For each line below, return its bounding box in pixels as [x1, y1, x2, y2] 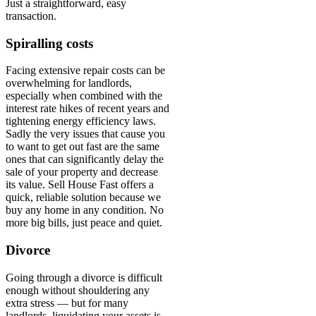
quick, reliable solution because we [6, 191, 161, 204]
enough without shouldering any [6, 284, 150, 296]
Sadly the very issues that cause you [6, 128, 165, 140]
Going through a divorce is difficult [6, 271, 162, 284]
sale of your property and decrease [6, 166, 158, 178]
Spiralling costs [6, 35, 93, 51]
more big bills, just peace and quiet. [6, 217, 162, 229]
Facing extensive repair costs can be [6, 64, 165, 77]
